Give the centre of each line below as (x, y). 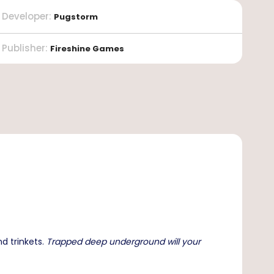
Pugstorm (76, 17)
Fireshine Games (87, 49)
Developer (25, 16)
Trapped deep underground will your (124, 242)
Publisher (23, 48)
